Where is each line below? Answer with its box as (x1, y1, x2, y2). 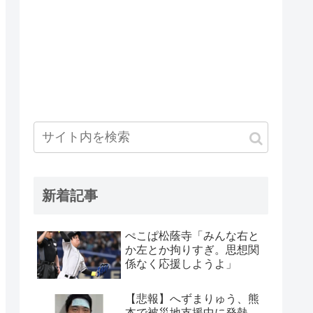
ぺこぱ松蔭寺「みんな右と (125, 230, 259, 242)
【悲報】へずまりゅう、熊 (125, 293, 259, 305)
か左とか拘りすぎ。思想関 (125, 244, 259, 256)
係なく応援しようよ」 (125, 258, 237, 270)
